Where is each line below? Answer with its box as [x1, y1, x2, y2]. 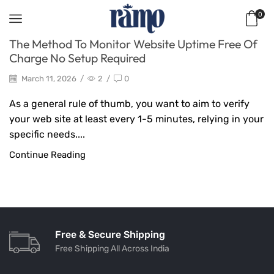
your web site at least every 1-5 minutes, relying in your [9, 113, 264, 125]
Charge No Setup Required [9, 50, 146, 65]
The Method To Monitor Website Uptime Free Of [9, 36, 257, 51]
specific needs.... [9, 128, 85, 141]
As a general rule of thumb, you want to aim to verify [9, 98, 250, 110]
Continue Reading [9, 149, 86, 161]
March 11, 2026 [20, 73, 76, 83]
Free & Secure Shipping [55, 228, 165, 240]
